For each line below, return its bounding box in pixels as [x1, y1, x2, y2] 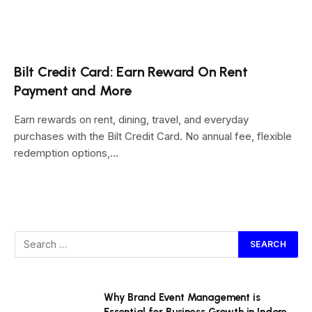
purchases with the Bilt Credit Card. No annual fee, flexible [14, 129, 292, 143]
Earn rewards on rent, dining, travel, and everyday [14, 112, 249, 126]
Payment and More [14, 81, 132, 99]
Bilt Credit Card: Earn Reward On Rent [14, 63, 248, 80]
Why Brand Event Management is [104, 290, 260, 304]
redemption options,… [14, 146, 118, 159]
